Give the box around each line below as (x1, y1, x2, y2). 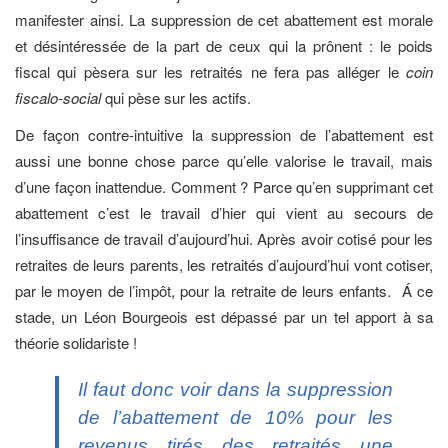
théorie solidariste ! (15, 331, 137, 353)
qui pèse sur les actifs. (101, 87, 251, 109)
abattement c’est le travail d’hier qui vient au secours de (15, 201, 433, 223)
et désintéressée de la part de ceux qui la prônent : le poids (15, 35, 433, 57)
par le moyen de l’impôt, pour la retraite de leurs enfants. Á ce (15, 279, 433, 301)
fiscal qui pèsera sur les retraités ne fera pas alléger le (15, 61, 406, 83)
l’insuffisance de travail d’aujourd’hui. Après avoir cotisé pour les (15, 227, 433, 249)
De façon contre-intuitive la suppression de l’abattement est (15, 123, 433, 145)
